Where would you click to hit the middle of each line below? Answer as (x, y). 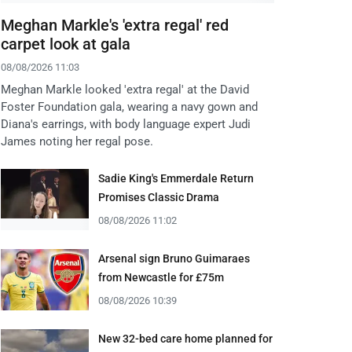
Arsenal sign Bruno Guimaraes (174, 259)
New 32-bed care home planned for (185, 339)
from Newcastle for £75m (161, 278)
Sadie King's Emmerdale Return (176, 179)
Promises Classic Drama (159, 198)
